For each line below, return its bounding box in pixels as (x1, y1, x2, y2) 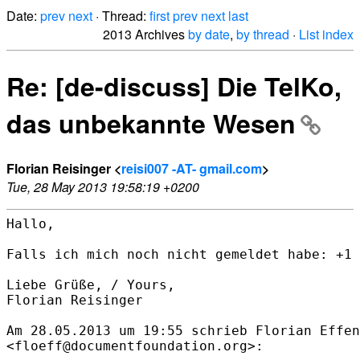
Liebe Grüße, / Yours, (6, 276, 175, 292)
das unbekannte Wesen (6, 104, 296, 142)
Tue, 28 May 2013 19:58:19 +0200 (6, 177, 199, 196)
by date (188, 25, 230, 43)
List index (299, 25, 354, 43)
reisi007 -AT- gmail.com (121, 158, 262, 178)
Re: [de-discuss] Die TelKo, (6, 67, 342, 105)
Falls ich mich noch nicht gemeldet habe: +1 (6, 246, 352, 262)
